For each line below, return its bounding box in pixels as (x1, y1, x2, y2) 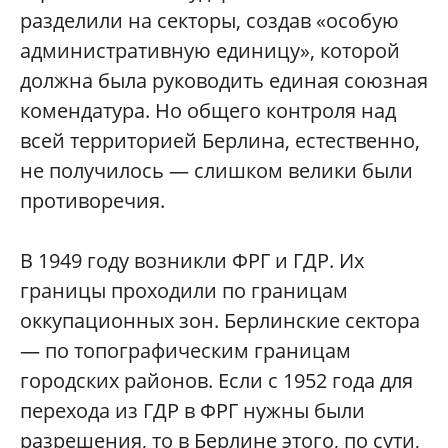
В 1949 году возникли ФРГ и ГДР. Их (20, 247, 364, 275)
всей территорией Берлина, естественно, (20, 127, 420, 155)
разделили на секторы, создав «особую (20, 7, 399, 35)
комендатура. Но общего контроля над (20, 97, 396, 125)
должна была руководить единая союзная (20, 67, 428, 95)
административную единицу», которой (20, 37, 400, 65)
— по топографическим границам (20, 337, 351, 365)
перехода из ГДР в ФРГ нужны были (20, 397, 365, 425)
